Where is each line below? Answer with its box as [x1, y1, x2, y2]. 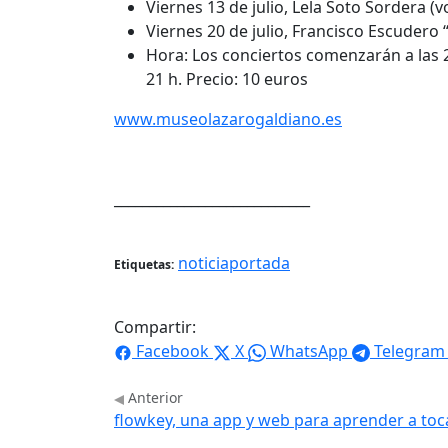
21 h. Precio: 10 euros [146, 68, 308, 91]
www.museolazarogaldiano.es [114, 108, 342, 131]
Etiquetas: [114, 256, 174, 274]
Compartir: [114, 316, 196, 339]
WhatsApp [270, 340, 348, 363]
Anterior [124, 388, 183, 408]
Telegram [374, 340, 445, 363]
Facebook [136, 340, 209, 363]
